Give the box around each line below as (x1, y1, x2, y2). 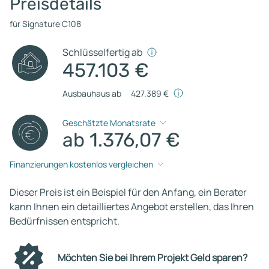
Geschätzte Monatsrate (62, 117, 156, 129)
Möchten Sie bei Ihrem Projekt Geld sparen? (58, 251, 247, 265)
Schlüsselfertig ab (62, 45, 143, 59)
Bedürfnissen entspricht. (10, 214, 119, 228)
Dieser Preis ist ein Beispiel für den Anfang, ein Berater (10, 185, 247, 199)
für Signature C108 (10, 17, 81, 29)
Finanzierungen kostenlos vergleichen (10, 159, 153, 171)
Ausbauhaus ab (62, 87, 122, 99)
